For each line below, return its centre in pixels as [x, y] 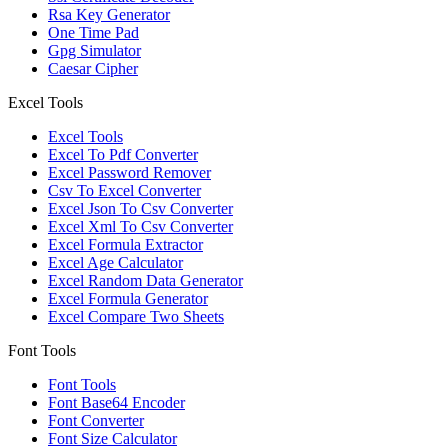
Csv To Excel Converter [124, 191]
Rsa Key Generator [109, 15]
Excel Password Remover [129, 173]
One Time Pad [93, 33]
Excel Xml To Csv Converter [140, 227]
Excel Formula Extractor [125, 245]
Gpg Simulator [94, 51]
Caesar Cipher [93, 69]
